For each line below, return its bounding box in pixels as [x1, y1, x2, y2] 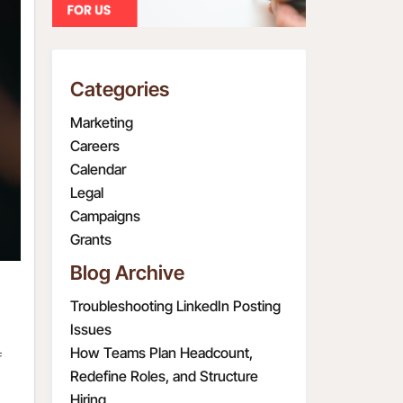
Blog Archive [70, 261, 184, 284]
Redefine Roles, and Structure [70, 367, 258, 385]
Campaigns [70, 207, 140, 225]
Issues [70, 320, 112, 338]
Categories [70, 77, 169, 101]
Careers [70, 137, 120, 155]
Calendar [70, 160, 126, 178]
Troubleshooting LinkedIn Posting [70, 297, 281, 315]
